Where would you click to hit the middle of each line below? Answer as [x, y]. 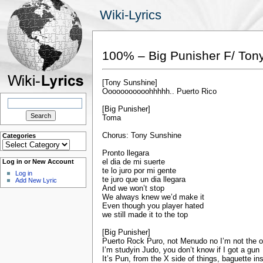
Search [12, 99]
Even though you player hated [153, 206]
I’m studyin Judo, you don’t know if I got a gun [181, 250]
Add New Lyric [36, 180]
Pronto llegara [126, 153]
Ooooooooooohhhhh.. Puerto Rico [159, 92]
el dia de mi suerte [134, 162]
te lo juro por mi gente [139, 171]
